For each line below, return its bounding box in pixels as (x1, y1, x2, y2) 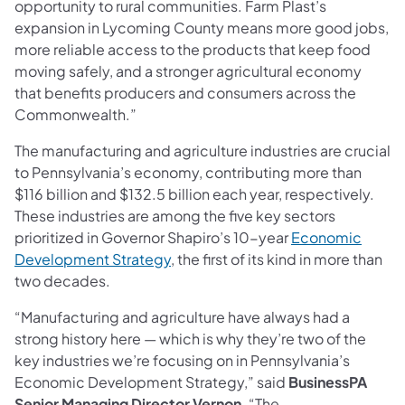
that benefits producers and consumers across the (14, 82, 356, 102)
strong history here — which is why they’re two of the (14, 328, 366, 348)
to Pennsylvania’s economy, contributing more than (14, 162, 362, 182)
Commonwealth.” (14, 104, 137, 124)
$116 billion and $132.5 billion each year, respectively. (14, 184, 374, 203)
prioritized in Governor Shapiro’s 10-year (14, 227, 291, 247)
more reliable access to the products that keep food (14, 39, 371, 59)
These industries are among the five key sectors (14, 205, 335, 225)
